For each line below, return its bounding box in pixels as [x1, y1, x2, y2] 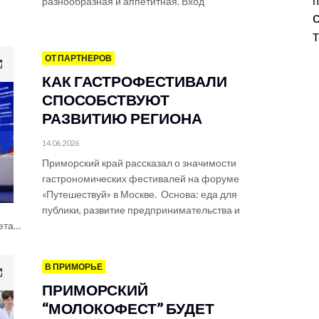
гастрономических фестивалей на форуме [42, 172, 239, 184]
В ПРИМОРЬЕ [45, 261, 103, 272]
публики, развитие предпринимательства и [42, 204, 240, 216]
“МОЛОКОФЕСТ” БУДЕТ [42, 299, 214, 317]
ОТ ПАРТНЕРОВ [45, 53, 112, 63]
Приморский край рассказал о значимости [42, 157, 236, 169]
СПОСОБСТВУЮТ [42, 90, 169, 108]
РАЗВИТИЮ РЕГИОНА [42, 109, 202, 127]
